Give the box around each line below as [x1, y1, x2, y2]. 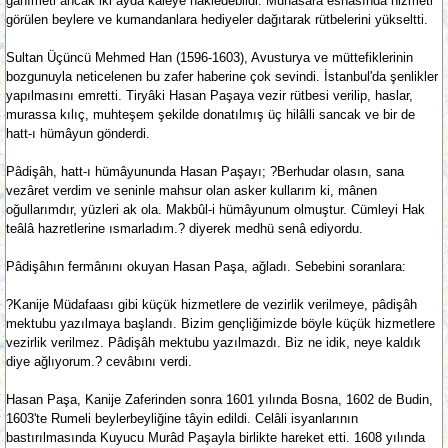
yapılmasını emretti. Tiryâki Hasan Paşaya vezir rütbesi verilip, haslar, [6, 88, 413, 103]
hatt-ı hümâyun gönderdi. [6, 126, 150, 141]
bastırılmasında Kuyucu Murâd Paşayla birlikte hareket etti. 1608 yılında [6, 430, 425, 445]
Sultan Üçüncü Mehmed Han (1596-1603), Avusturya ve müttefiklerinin [6, 50, 413, 65]
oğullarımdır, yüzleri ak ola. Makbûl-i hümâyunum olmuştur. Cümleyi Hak [6, 202, 425, 217]
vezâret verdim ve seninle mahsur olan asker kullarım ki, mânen [6, 183, 377, 198]
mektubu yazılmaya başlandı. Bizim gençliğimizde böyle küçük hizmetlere [6, 316, 435, 331]
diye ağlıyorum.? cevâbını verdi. [6, 354, 192, 369]
